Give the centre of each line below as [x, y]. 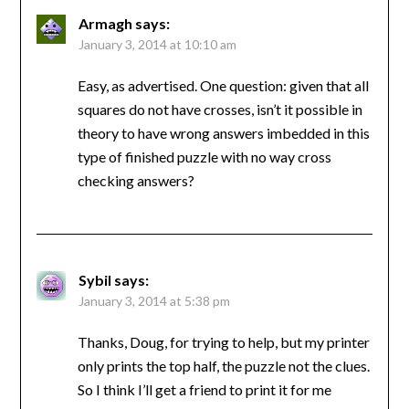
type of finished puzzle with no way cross [204, 157]
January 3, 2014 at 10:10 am [157, 45]
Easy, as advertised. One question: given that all [223, 86]
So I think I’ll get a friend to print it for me [204, 390]
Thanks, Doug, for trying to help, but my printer [223, 342]
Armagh [105, 24]
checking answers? [136, 181]
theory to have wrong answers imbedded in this [223, 133]
